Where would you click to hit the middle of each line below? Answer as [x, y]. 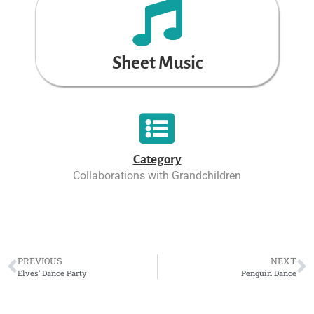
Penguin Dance [269, 273]
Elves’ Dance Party [52, 273]
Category [157, 160]
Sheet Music [157, 63]
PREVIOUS [40, 261]
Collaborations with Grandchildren [157, 176]
